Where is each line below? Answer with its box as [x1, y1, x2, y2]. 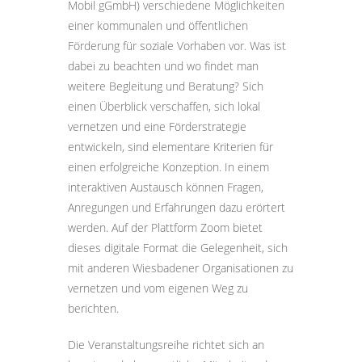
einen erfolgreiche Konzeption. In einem [68, 159, 269, 175]
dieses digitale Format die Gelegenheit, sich [68, 240, 288, 255]
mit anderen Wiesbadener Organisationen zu [68, 260, 293, 276]
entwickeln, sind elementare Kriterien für [68, 139, 273, 154]
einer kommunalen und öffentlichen [68, 18, 248, 33]
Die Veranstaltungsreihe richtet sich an [68, 337, 264, 352]
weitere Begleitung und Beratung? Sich [68, 78, 263, 94]
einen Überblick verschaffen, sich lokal [68, 99, 260, 114]
